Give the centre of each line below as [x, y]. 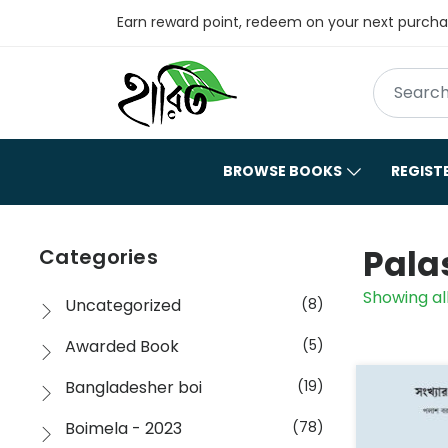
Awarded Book [122, 346]
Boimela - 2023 [123, 428]
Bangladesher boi [133, 387]
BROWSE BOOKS [282, 170]
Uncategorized [123, 305]
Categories [98, 256]
